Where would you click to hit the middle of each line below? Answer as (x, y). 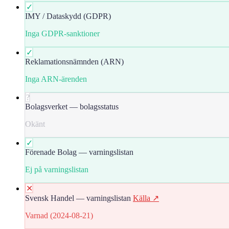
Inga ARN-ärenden (56, 79)
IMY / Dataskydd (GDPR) (68, 16)
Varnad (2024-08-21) (59, 215)
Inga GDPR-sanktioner (62, 33)
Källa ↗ (146, 198)
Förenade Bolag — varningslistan (79, 152)
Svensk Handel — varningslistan (78, 198)
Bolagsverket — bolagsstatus (72, 106)
